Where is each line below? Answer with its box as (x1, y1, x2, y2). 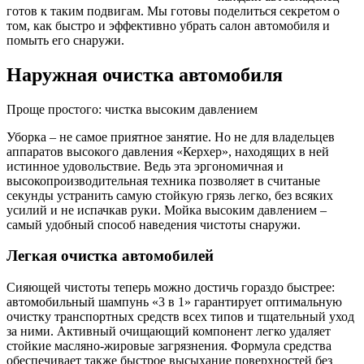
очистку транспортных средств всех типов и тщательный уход (6, 310, 354, 324)
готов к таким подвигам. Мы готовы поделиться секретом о (6, 3, 340, 18)
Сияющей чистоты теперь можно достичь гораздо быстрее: (6, 280, 335, 295)
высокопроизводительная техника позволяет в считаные (6, 173, 320, 188)
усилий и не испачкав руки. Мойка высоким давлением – (6, 202, 327, 217)
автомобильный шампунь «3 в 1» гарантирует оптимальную (6, 295, 342, 310)
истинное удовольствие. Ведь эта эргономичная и (6, 158, 284, 173)
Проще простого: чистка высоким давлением (6, 102, 258, 116)
